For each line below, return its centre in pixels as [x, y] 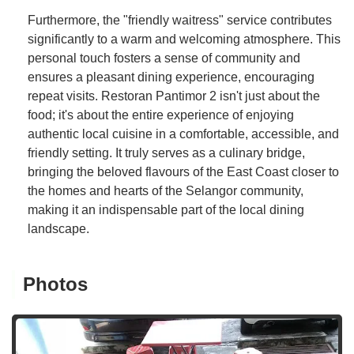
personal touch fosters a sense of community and [164, 58]
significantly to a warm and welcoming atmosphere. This [184, 39]
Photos [55, 284]
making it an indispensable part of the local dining [166, 209]
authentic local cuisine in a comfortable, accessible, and [183, 134]
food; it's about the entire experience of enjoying [161, 115]
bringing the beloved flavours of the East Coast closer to [183, 171]
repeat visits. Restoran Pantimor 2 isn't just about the [174, 96]
